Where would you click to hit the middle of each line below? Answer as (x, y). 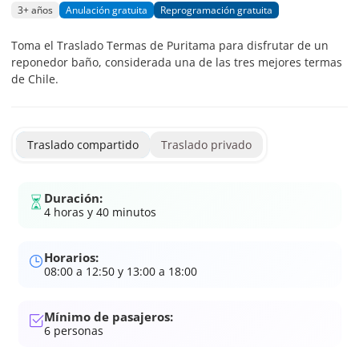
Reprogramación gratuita (216, 10)
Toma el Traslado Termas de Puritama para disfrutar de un (170, 45)
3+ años (35, 10)
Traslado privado (206, 145)
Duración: (73, 198)
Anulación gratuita (107, 10)
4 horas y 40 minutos (100, 212)
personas (77, 331)
